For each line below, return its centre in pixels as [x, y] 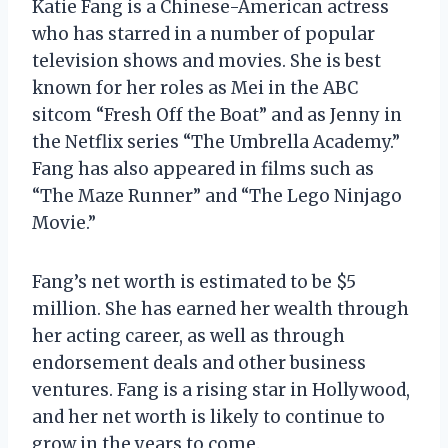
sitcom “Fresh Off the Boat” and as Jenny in [217, 114]
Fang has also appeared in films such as [203, 168]
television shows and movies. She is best [206, 60]
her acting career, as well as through [188, 335]
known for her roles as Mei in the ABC [195, 87]
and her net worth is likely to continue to [208, 416]
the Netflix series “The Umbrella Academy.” [216, 141]
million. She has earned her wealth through [220, 308]
